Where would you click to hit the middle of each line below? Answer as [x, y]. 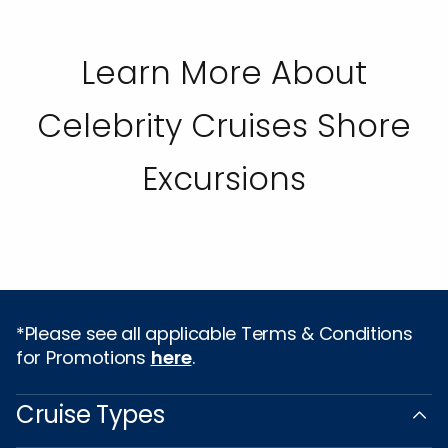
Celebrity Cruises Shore [224, 126]
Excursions [224, 179]
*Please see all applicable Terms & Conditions [214, 334]
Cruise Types [90, 415]
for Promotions [83, 358]
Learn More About [224, 73]
